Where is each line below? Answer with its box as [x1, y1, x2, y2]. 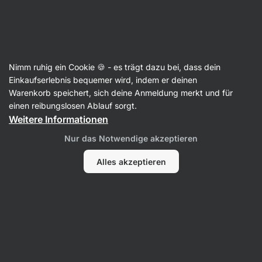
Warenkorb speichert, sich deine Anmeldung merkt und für [9, 88, 233, 98]
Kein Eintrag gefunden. [80, 116, 182, 128]
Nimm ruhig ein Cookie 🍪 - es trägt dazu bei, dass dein [9, 62, 220, 72]
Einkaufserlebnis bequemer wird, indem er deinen [9, 75, 197, 85]
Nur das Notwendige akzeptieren [64, 133, 198, 143]
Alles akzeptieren [96, 156, 166, 167]
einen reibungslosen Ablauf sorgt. [9, 101, 139, 111]
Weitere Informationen [9, 113, 108, 125]
